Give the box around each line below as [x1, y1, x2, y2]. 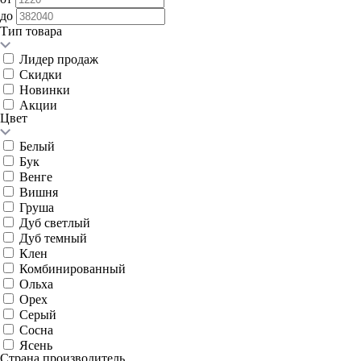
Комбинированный [19, 262, 126, 276]
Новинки [19, 83, 70, 97]
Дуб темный [19, 231, 87, 245]
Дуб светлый [19, 216, 90, 230]
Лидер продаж [19, 52, 98, 66]
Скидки [19, 68, 62, 81]
